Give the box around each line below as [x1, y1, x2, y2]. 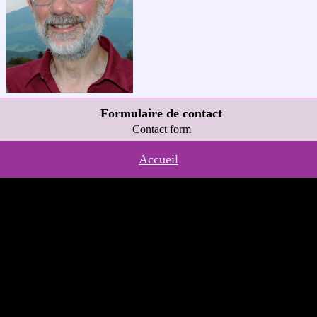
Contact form [132, 123, 191, 135]
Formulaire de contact [100, 106, 223, 120]
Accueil [139, 152, 178, 166]
